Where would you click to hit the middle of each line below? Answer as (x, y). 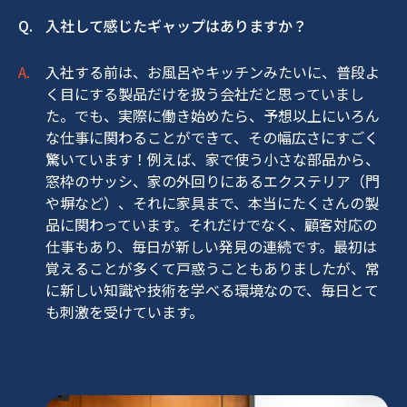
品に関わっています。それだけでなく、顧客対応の (211, 225)
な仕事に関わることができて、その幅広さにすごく (212, 138)
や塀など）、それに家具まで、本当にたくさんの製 (212, 203)
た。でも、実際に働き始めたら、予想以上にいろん (213, 116)
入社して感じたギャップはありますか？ (176, 26)
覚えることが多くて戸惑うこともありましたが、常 (213, 268)
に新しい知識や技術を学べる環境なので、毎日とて (212, 290)
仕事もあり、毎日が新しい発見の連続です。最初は (211, 247)
